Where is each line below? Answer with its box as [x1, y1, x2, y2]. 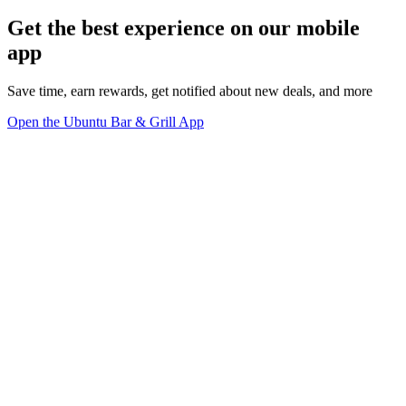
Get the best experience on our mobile [7, 15, 360, 40]
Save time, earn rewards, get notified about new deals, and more [7, 82, 372, 99]
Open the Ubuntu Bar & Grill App [7, 113, 204, 130]
